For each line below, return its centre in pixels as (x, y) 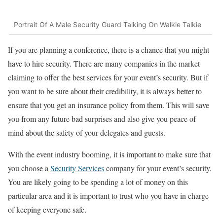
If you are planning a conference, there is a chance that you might (109, 50)
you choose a (29, 168)
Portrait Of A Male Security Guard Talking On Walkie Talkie (108, 24)
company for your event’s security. (158, 168)
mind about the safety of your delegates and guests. (87, 133)
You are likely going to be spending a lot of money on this (98, 182)
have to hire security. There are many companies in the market (104, 64)
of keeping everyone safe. (47, 210)
